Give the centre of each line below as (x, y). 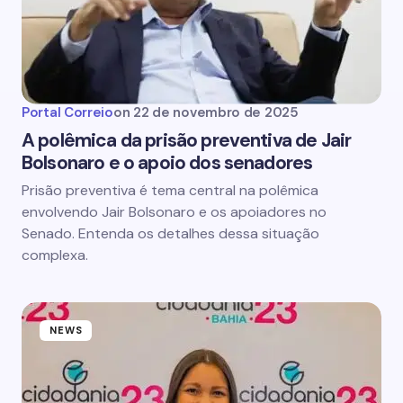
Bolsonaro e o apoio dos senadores (167, 162)
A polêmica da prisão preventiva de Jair (187, 140)
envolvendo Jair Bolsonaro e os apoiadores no (174, 211)
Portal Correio (67, 112)
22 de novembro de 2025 (216, 112)
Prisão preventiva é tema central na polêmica (170, 190)
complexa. (55, 255)
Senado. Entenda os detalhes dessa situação (170, 233)
